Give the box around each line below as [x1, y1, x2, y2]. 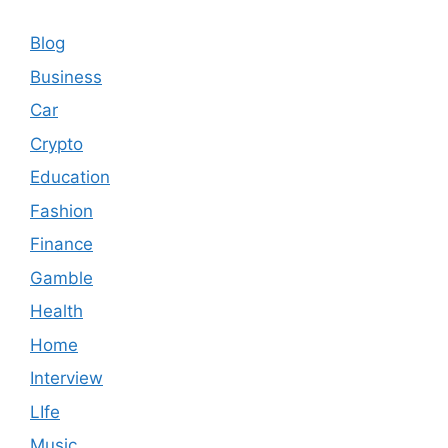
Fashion [30, 200, 93, 221]
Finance [30, 234, 93, 255]
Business [30, 66, 102, 87]
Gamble [30, 267, 93, 288]
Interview [30, 368, 103, 389]
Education [30, 167, 110, 188]
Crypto [30, 133, 83, 154]
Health [30, 301, 83, 322]
